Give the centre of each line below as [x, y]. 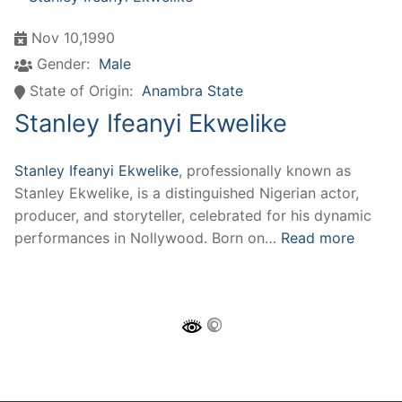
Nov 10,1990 [73, 37]
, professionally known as [265, 170]
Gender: [63, 64]
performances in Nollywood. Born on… [148, 238]
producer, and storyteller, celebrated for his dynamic [193, 215]
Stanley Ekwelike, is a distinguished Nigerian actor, [187, 193]
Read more [318, 238]
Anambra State [192, 91]
